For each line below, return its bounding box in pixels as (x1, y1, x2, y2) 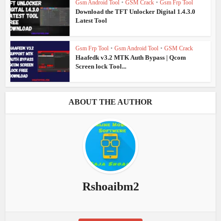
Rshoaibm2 (82, 180, 139, 193)
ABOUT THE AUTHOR (69, 97, 152, 106)
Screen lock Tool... (75, 62, 127, 70)
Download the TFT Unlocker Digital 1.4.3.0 (75, 8, 196, 15)
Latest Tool (75, 17, 108, 24)
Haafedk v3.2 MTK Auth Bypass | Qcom (75, 53, 186, 61)
